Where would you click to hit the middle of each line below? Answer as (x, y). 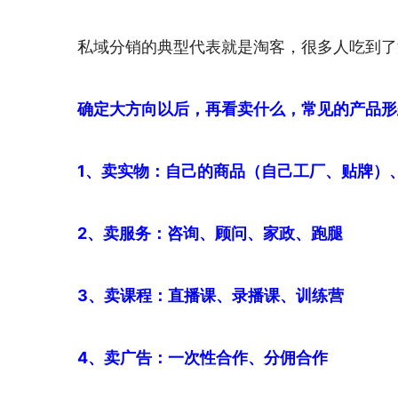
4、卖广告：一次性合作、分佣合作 (203, 358)
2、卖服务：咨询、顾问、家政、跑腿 (210, 234)
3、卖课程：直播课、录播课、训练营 (211, 296)
